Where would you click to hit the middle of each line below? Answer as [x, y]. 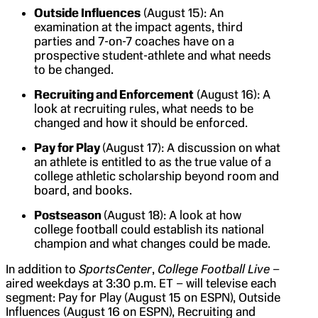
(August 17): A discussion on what [191, 148]
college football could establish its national [149, 230]
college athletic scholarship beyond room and [157, 176]
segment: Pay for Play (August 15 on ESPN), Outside [143, 298]
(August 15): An [182, 13]
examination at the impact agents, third [138, 27]
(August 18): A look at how [172, 215]
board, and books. [83, 191]
